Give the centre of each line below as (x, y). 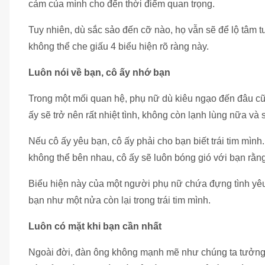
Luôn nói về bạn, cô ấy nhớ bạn (99, 72)
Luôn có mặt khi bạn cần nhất (95, 226)
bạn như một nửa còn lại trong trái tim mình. (119, 200)
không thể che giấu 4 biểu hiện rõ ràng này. (119, 46)
